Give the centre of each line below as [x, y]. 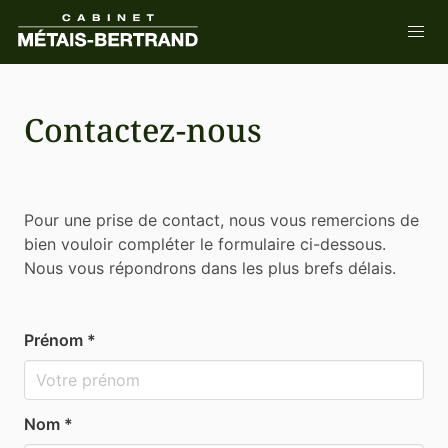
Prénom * [60, 340]
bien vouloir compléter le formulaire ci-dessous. [205, 244]
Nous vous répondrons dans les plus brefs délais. [210, 268]
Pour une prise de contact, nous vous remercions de [221, 220]
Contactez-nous [143, 129]
